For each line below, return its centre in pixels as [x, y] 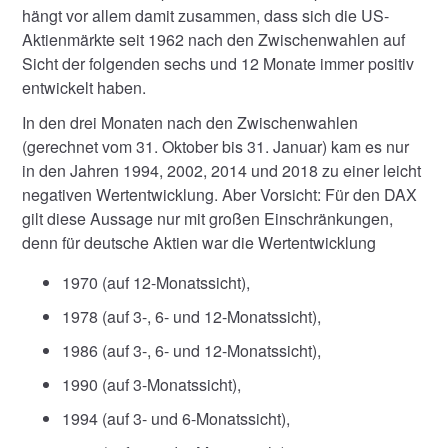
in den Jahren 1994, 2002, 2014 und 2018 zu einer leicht [222, 171]
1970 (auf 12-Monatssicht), [156, 283]
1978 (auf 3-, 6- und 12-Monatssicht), [192, 317]
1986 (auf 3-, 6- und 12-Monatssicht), [192, 351]
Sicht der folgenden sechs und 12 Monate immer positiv [218, 63]
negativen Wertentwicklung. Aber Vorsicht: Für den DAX [220, 195]
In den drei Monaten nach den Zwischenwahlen [190, 123]
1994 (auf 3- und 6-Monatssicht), [176, 419]
